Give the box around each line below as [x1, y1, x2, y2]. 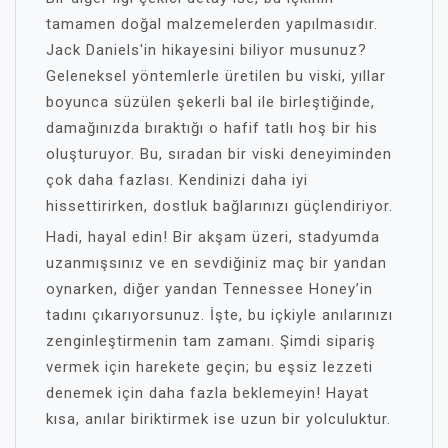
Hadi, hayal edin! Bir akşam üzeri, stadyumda [46, 228, 380, 246]
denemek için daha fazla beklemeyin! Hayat [46, 384, 369, 402]
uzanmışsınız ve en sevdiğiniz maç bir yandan [46, 254, 387, 272]
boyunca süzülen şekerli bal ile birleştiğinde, [46, 93, 375, 111]
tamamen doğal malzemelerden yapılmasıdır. [46, 15, 378, 33]
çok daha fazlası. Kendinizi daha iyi [46, 171, 308, 189]
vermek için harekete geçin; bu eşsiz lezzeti [46, 358, 373, 376]
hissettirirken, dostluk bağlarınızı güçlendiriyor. [46, 197, 393, 215]
